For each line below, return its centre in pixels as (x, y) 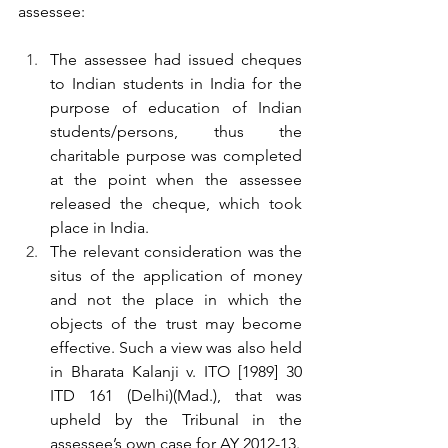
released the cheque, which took (176, 203)
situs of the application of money (176, 275)
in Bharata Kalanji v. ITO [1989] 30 (176, 371)
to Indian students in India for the (176, 83)
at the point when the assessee (176, 179)
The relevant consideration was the (176, 251)
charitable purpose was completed (176, 155)
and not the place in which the (176, 299)
